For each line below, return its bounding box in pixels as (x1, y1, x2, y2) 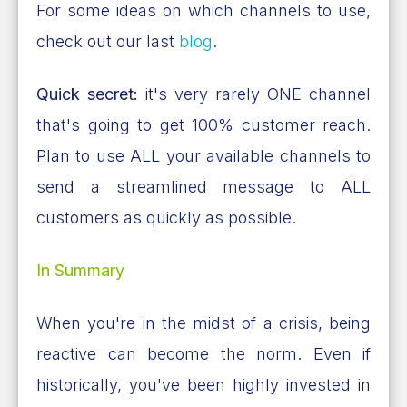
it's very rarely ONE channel (138, 84, 371, 104)
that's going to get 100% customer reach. (36, 114, 371, 134)
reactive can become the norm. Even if (36, 343, 371, 363)
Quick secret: (36, 84, 138, 104)
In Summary (36, 260, 124, 280)
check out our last (36, 31, 179, 51)
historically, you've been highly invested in (36, 374, 371, 394)
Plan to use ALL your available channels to (36, 145, 371, 165)
